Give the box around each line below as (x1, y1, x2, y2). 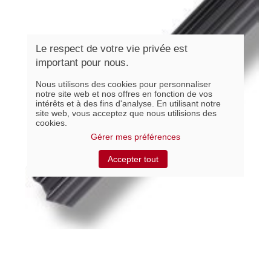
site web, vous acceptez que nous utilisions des (35, 108, 217, 119)
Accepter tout (108, 154, 159, 165)
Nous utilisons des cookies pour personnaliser (35, 79, 211, 90)
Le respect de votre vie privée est (35, 43, 188, 55)
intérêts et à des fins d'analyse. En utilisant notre (35, 99, 221, 109)
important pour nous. (35, 57, 129, 69)
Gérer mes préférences (90, 132, 180, 142)
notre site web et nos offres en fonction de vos (35, 89, 212, 99)
